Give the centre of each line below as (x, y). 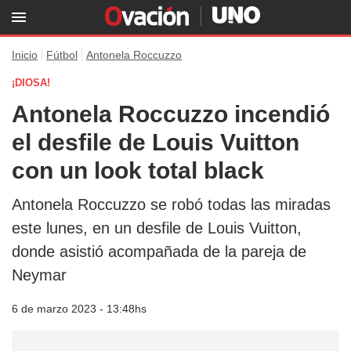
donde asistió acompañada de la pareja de (159, 251)
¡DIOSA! (31, 83)
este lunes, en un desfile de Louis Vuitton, (157, 228)
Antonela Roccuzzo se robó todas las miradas (171, 204)
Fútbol (62, 55)
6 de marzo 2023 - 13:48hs (79, 309)
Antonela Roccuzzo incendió (171, 114)
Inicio (25, 55)
